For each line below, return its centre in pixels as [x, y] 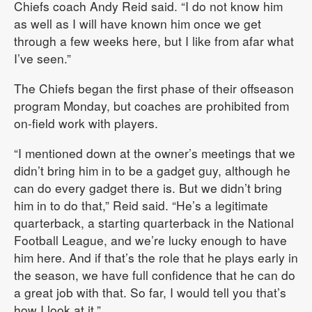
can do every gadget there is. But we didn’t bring [148, 188]
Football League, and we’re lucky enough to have [150, 240]
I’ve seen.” [42, 58]
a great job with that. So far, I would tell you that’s [150, 292]
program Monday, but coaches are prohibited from [151, 106]
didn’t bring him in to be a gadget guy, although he [152, 170]
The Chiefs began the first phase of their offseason [154, 88]
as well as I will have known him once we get [138, 23]
